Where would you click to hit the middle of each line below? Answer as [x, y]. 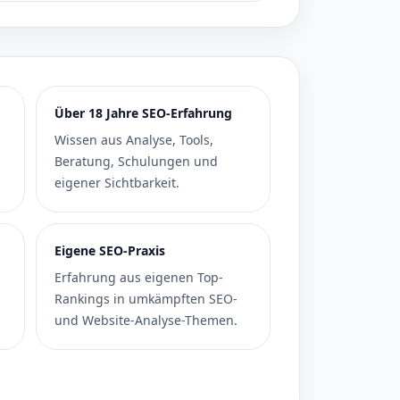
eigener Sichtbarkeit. [117, 183]
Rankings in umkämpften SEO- [146, 299]
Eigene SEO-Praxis [109, 250]
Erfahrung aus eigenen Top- [138, 277]
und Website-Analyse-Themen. [146, 320]
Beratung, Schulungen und [136, 161]
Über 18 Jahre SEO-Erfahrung [143, 113]
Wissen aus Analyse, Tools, [133, 140]
